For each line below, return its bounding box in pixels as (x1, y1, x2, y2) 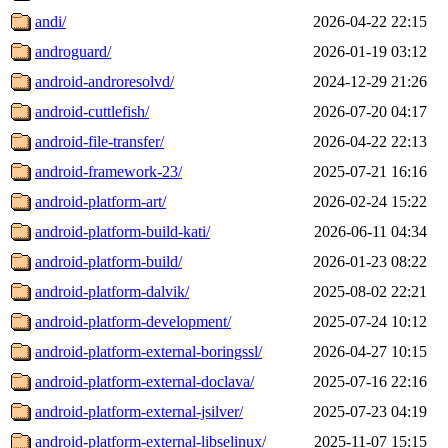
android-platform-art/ (35, 192, 166, 210)
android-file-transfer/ (35, 132, 164, 150)
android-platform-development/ (35, 312, 231, 330)
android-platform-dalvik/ (35, 282, 189, 300)
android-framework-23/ (35, 162, 182, 180)
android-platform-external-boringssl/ (35, 342, 262, 360)
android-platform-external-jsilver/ (35, 402, 243, 420)
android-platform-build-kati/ (35, 222, 210, 240)
